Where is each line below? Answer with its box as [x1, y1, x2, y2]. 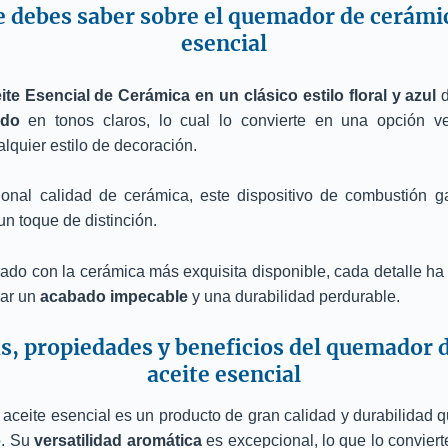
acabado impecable [40, 287, 188, 305]
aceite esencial [147, 361, 301, 389]
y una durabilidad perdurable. [188, 287, 400, 305]
